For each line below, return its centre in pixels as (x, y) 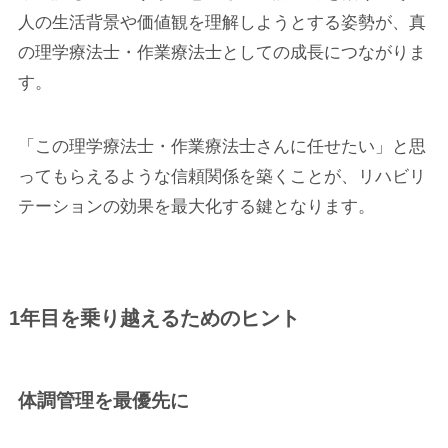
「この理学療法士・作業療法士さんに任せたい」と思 (221, 147)
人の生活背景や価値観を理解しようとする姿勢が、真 (221, 23)
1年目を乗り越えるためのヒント (154, 318)
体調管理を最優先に (103, 401)
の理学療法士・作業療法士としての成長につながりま (221, 53)
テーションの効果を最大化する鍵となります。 (196, 207)
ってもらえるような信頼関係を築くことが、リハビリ (221, 177)
